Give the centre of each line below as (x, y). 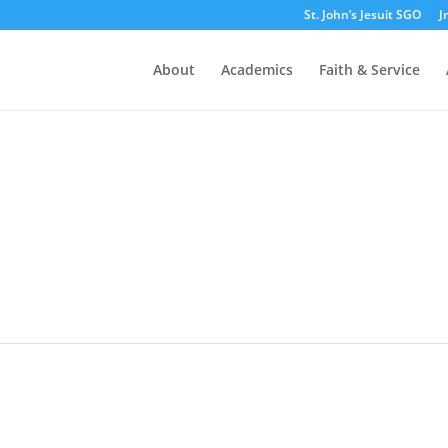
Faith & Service (369, 69)
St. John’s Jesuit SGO (362, 14)
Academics (257, 69)
